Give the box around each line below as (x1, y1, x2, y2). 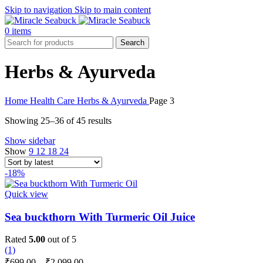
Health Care (30, 95, 77, 106)
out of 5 (45, 234, 76, 245)
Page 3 (149, 95, 174, 106)
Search (120, 38, 144, 47)
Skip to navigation (5, 5, 75, 15)
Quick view (5, 188, 48, 199)
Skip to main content (75, 5, 151, 15)
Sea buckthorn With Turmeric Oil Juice (5, 210, 195, 223)
